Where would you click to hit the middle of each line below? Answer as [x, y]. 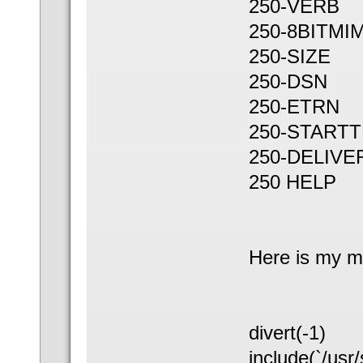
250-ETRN [294, 106]
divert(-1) [287, 332]
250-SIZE [289, 56]
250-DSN [288, 81]
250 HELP [292, 181]
